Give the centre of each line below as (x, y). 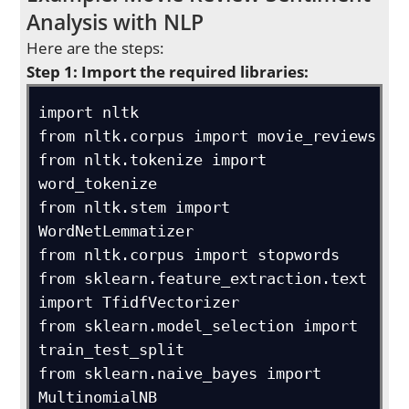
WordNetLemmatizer (116, 231)
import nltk (89, 112)
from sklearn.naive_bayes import (180, 373)
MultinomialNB (98, 397)
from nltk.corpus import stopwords (189, 255)
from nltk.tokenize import (153, 160)
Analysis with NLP (115, 22)
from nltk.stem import (135, 207)
